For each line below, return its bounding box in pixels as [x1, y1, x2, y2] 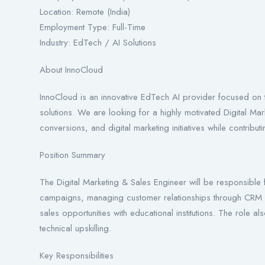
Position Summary [40, 148, 105, 162]
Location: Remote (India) [40, 5, 130, 19]
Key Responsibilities [40, 249, 114, 263]
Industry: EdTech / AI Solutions [40, 36, 156, 50]
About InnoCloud [40, 63, 103, 77]
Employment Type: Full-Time [40, 21, 146, 34]
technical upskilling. [40, 222, 111, 235]
